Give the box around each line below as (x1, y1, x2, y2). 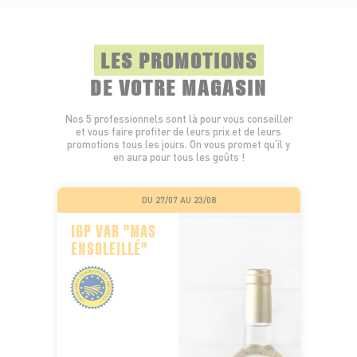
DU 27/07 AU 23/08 (141, 194, 216, 206)
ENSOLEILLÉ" (70, 236, 147, 257)
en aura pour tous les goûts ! (112, 150, 245, 163)
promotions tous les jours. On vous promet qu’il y (67, 137, 290, 151)
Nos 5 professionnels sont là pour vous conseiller (65, 112, 292, 125)
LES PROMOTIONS (100, 44, 257, 73)
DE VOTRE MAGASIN (90, 71, 267, 100)
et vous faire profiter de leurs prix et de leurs (76, 124, 281, 138)
